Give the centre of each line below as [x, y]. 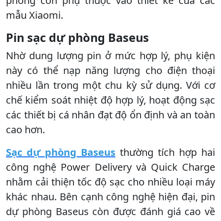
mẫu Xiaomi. [35, 15]
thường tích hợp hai [165, 152]
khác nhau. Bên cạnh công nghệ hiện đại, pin [110, 196]
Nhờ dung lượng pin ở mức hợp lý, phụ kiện [110, 55]
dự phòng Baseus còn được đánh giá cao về [110, 211]
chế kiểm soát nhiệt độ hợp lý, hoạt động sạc [110, 100]
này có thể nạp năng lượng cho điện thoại [110, 70]
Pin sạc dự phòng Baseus [77, 37]
